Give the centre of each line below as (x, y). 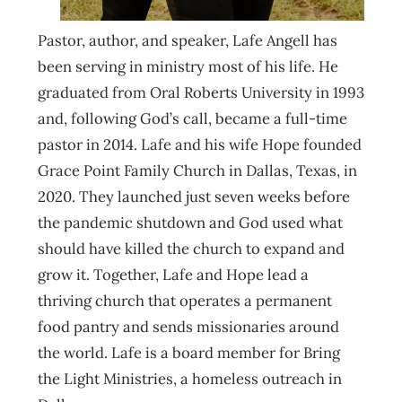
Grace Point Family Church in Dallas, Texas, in (197, 171)
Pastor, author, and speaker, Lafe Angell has (188, 41)
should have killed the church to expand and (191, 249)
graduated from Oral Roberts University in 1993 (201, 93)
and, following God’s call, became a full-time (192, 119)
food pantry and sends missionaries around (188, 327)
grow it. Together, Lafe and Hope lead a (173, 275)
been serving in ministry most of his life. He (188, 67)
